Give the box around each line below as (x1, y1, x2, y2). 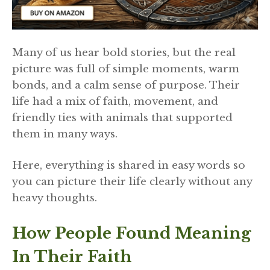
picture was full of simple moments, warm (12, 62, 239, 75)
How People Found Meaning (12, 223, 251, 243)
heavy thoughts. (12, 192, 97, 205)
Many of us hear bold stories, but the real (12, 46, 236, 59)
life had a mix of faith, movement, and (12, 95, 218, 108)
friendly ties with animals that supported (12, 111, 233, 124)
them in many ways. (12, 127, 121, 140)
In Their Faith (12, 246, 132, 266)
